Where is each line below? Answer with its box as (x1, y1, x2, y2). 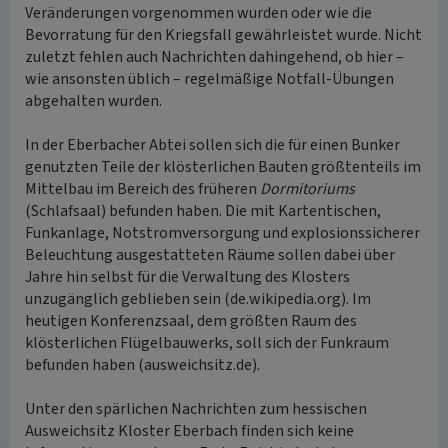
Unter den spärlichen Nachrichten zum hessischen (25, 398, 367, 420)
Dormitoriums (260, 178, 355, 200)
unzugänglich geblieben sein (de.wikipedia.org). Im (25, 288, 371, 310)
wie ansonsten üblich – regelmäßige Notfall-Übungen (25, 68, 394, 90)
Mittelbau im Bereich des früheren (25, 178, 260, 200)
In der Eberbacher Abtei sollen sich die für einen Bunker (25, 134, 400, 156)
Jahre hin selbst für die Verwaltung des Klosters (25, 266, 350, 288)
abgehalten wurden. (25, 90, 162, 112)
